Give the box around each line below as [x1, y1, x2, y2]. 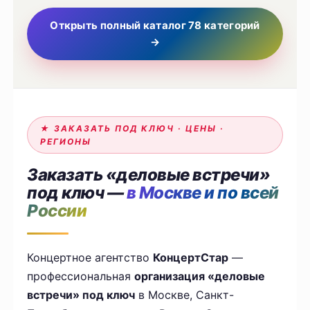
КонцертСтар [153, 250, 229, 265]
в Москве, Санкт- [135, 288, 235, 302]
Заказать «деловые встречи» [27, 165, 271, 185]
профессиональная [27, 269, 135, 284]
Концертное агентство [27, 250, 154, 265]
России [27, 201, 87, 221]
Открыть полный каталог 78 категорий [50, 19, 260, 33]
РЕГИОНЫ [40, 136, 92, 147]
